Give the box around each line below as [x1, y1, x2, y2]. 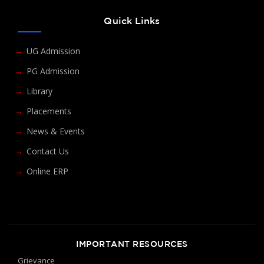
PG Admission [27, 65, 80, 77]
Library [27, 85, 52, 97]
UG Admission [27, 45, 80, 57]
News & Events [27, 126, 85, 137]
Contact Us [27, 146, 69, 157]
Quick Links [104, 15, 160, 27]
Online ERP [27, 166, 68, 177]
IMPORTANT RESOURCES [76, 239, 188, 249]
